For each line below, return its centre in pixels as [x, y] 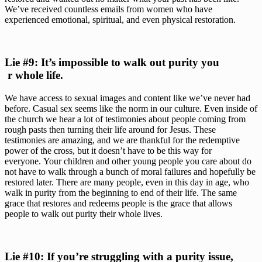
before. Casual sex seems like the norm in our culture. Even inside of [131, 108]
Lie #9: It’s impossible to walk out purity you [112, 63]
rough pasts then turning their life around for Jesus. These [110, 129]
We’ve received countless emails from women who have [108, 9]
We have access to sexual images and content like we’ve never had [127, 98]
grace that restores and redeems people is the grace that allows [118, 203]
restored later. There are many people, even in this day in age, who [127, 182]
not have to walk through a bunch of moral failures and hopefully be [130, 171]
